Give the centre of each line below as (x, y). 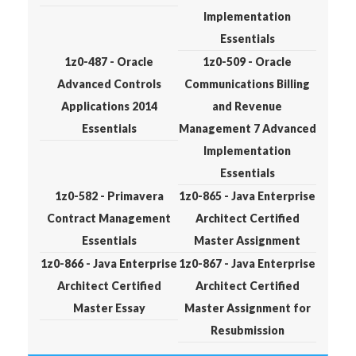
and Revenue (247, 106)
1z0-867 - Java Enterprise (247, 263)
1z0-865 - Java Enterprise (247, 196)
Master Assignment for (247, 308)
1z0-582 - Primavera (109, 196)
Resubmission (247, 330)
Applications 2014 (109, 106)
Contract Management (109, 218)
